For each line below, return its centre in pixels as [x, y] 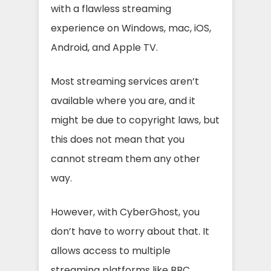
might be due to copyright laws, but [135, 120]
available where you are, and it [123, 101]
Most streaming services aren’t [125, 81]
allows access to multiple [111, 251]
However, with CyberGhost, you [125, 212]
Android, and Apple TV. [104, 47]
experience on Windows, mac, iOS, [131, 28]
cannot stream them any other [126, 159]
